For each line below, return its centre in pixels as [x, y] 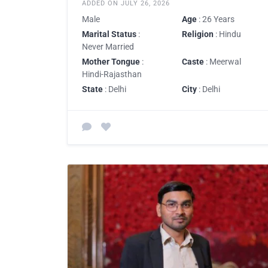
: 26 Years [216, 19]
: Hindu [227, 34]
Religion [198, 34]
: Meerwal [223, 61]
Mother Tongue [111, 61]
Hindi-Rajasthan [112, 74]
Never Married [108, 46]
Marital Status [109, 34]
